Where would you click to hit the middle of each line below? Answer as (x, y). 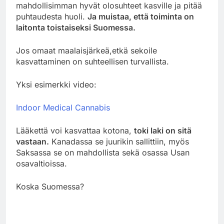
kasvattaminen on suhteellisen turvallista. (92, 61)
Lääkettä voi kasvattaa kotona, (75, 130)
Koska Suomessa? (50, 186)
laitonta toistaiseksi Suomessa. (76, 27)
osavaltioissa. (41, 163)
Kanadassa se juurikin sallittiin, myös (119, 141)
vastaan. (32, 141)
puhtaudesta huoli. (52, 16)
